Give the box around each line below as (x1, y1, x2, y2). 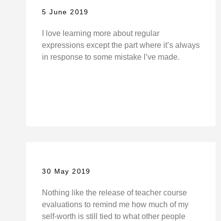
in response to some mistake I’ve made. (42, 53, 180, 62)
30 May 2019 (42, 167, 91, 176)
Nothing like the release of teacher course (42, 188, 187, 197)
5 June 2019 (42, 8, 89, 16)
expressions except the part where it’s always (42, 41, 200, 50)
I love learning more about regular (42, 29, 160, 38)
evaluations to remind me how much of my (42, 200, 189, 209)
